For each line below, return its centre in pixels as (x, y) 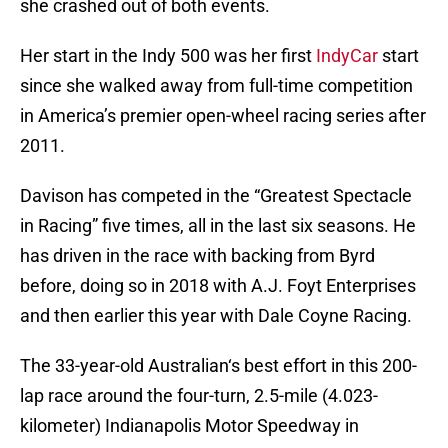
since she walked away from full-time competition (216, 86)
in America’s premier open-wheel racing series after (223, 116)
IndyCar (347, 56)
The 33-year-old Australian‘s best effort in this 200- (218, 366)
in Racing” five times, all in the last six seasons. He (218, 226)
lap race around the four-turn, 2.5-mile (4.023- (199, 396)
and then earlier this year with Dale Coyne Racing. (216, 316)
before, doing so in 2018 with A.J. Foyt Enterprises (218, 286)
